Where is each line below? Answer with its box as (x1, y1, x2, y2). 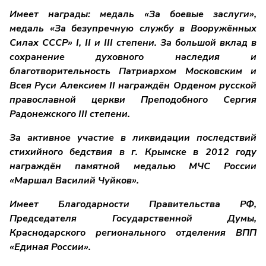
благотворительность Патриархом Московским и (9, 65, 256, 78)
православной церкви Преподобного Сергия (9, 93, 256, 107)
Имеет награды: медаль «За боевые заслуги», (9, 8, 256, 21)
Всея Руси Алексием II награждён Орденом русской (9, 79, 256, 93)
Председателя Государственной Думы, (9, 212, 256, 226)
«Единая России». (9, 240, 91, 254)
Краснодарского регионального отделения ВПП (9, 226, 256, 240)
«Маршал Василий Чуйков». (9, 174, 139, 188)
